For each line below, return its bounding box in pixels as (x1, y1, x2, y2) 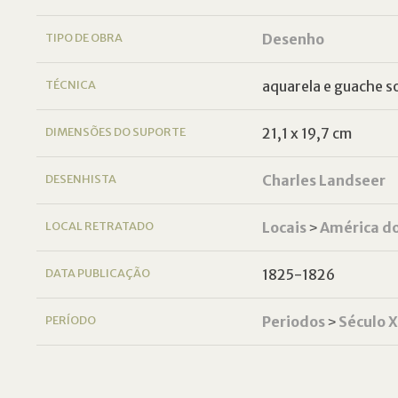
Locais (261, 219, 306, 236)
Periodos (261, 313, 325, 330)
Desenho (261, 30, 324, 48)
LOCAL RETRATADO (45, 219, 155, 233)
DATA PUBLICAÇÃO (45, 266, 151, 280)
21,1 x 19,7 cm (261, 124, 352, 142)
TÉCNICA (45, 77, 97, 92)
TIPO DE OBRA (45, 30, 123, 44)
